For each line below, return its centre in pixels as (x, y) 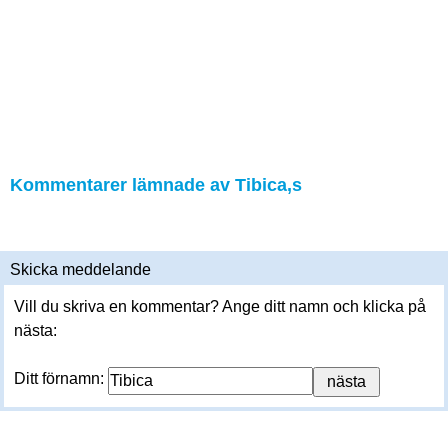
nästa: (35, 330)
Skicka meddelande (80, 269)
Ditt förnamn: (61, 378)
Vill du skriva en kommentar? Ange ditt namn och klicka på (220, 306)
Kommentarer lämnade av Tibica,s (156, 185)
